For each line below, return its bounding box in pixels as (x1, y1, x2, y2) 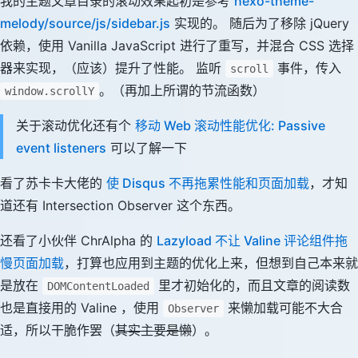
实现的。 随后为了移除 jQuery (170, 15, 349, 31)
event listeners (16, 140, 106, 156)
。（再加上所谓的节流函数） (99, 82, 265, 98)
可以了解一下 (106, 140, 187, 156)
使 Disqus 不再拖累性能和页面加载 (106, 175, 309, 191)
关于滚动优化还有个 (16, 117, 135, 133)
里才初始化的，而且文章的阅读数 (154, 277, 350, 293)
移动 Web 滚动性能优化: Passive (135, 117, 325, 133)
